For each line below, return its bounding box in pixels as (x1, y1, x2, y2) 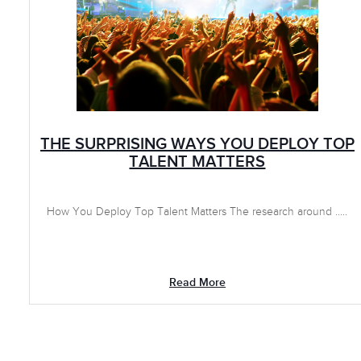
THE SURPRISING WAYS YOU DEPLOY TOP (39, 135, 355, 154)
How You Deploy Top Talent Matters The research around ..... (47, 205, 348, 218)
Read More (168, 276, 226, 289)
